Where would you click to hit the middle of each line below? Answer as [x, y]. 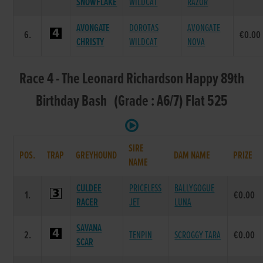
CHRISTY [90, 42]
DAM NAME [192, 156]
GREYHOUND [97, 156]
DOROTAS [144, 28]
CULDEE [89, 188]
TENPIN [141, 235]
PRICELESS [146, 188]
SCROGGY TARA [198, 235]
